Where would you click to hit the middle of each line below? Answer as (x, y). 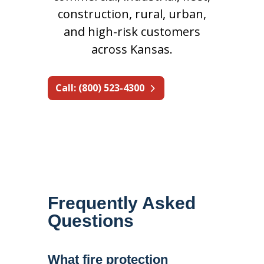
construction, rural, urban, (132, 14)
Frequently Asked (121, 203)
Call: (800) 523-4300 (100, 88)
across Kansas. (132, 49)
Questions (90, 220)
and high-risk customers (132, 32)
